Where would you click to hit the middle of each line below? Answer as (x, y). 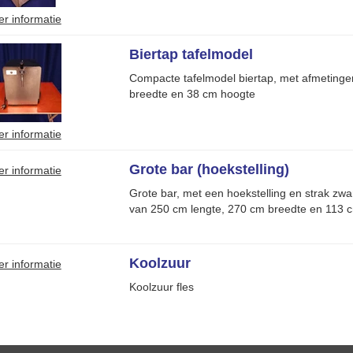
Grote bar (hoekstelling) (209, 169)
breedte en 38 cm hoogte (192, 94)
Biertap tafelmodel (191, 54)
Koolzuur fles (161, 287)
